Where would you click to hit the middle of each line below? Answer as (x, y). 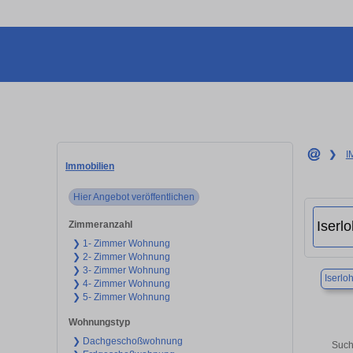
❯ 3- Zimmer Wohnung (122, 270)
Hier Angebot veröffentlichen (134, 197)
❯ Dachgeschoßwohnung (128, 341)
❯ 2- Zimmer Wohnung (122, 256)
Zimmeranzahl (100, 224)
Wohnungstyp (99, 322)
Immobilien (90, 166)
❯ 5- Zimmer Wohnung (122, 297)
